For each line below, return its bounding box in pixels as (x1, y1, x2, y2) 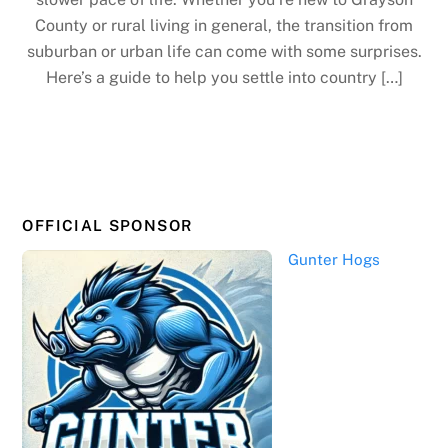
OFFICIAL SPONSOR (22, 216, 193, 234)
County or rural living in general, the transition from (35, 16, 413, 36)
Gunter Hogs (287, 250, 380, 268)
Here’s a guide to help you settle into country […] (45, 68, 403, 88)
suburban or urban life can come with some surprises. (26, 42, 422, 62)
